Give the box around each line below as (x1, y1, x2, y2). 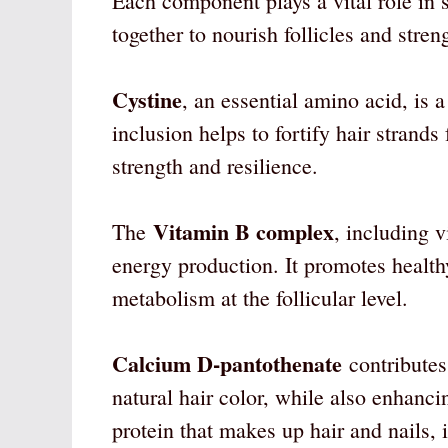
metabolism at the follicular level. (112, 283, 408, 313)
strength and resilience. (112, 151, 318, 181)
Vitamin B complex (153, 215, 334, 249)
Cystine (112, 83, 182, 117)
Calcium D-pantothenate (112, 347, 342, 381)
